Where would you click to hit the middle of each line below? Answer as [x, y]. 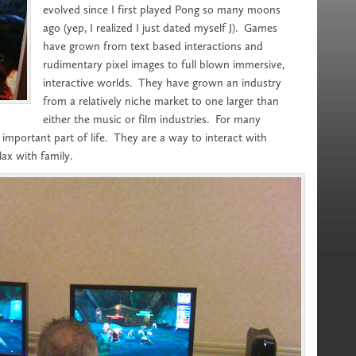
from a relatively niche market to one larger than [161, 101]
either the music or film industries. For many [152, 119]
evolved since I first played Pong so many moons [162, 10]
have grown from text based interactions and [153, 46]
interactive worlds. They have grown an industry [162, 83]
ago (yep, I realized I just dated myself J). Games [160, 28]
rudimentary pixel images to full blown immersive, [164, 64]
